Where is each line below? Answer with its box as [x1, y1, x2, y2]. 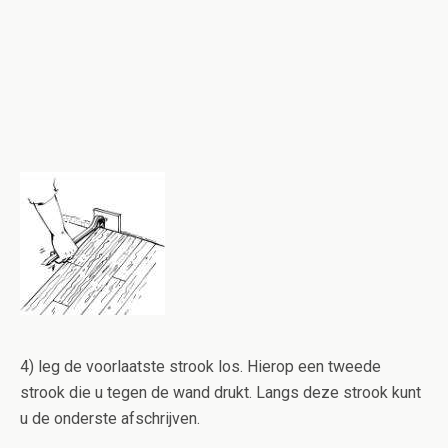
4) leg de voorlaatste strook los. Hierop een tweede [20, 357, 381, 376]
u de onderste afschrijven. [20, 409, 200, 428]
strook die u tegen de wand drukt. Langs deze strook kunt [20, 383, 421, 402]
